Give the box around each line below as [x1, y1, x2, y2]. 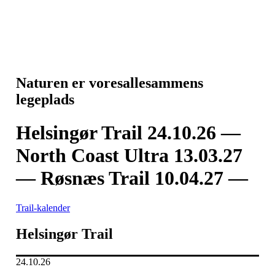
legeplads [16, 91, 74, 108]
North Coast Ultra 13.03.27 [16, 144, 242, 166]
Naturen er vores [16, 75, 123, 91]
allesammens [123, 75, 203, 91]
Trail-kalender [16, 202, 70, 213]
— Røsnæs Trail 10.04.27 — [16, 166, 248, 189]
